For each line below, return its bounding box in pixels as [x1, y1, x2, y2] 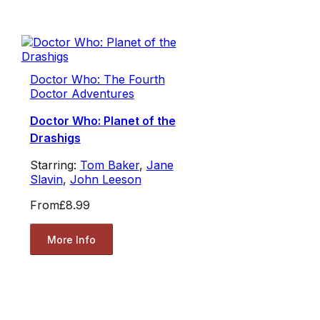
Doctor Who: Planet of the [29, 114, 176, 129]
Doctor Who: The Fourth [29, 72, 165, 87]
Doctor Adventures [29, 86, 134, 101]
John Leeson [69, 172, 141, 187]
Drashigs [29, 131, 81, 146]
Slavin [29, 172, 63, 187]
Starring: [29, 158, 80, 173]
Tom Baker [79, 158, 139, 173]
